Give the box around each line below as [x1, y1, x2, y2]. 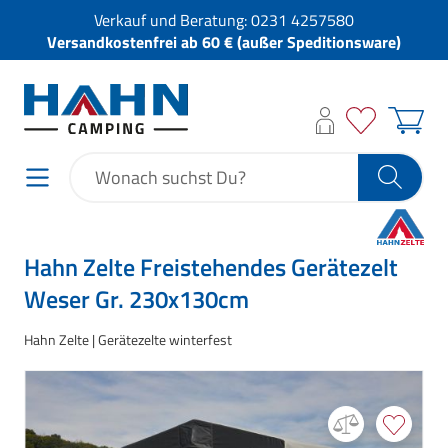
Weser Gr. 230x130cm [24, 280, 249, 317]
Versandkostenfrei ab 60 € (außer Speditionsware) [47, 30, 401, 54]
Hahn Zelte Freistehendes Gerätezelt [24, 248, 398, 285]
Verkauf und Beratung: [94, 8, 251, 32]
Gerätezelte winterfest [98, 328, 232, 350]
